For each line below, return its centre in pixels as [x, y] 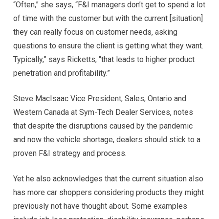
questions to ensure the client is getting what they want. [108, 45]
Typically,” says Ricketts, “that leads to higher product [104, 59]
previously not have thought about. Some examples [100, 206]
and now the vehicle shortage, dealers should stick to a [107, 139]
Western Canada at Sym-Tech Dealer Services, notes [103, 112]
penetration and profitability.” [61, 73]
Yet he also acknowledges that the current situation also [108, 178]
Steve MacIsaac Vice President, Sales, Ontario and [99, 98]
